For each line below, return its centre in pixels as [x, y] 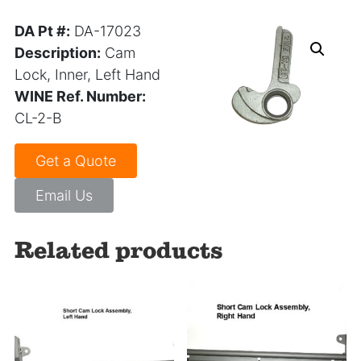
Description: [58, 52]
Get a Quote [76, 160]
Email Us [64, 195]
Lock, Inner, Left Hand [87, 74]
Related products [119, 249]
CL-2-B [38, 118]
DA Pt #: [42, 31]
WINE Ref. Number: [80, 96]
